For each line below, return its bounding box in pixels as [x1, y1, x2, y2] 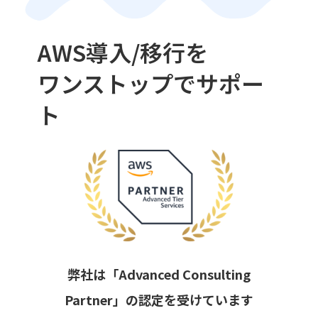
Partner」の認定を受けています [65, 290, 253, 309]
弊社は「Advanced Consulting [67, 265, 251, 284]
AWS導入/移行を [37, 35, 208, 68]
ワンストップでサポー [37, 66, 264, 99]
